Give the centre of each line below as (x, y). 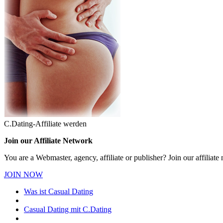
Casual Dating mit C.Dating (68, 209)
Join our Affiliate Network (48, 140)
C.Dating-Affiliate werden (45, 123)
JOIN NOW (23, 174)
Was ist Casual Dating (58, 191)
